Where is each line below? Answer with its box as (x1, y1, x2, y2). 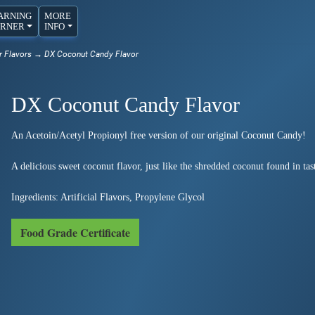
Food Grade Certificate (20, 224, 130, 240)
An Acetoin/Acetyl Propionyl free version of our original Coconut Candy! (11, 129, 306, 141)
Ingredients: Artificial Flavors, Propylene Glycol (11, 191, 205, 202)
